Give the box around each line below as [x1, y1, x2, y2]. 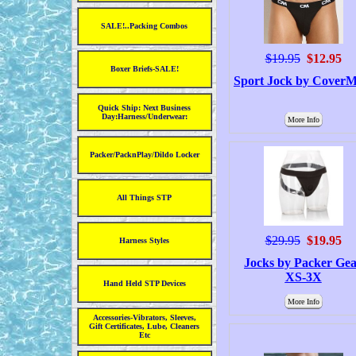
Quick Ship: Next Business [98, 103, 191, 112]
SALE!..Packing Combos [101, 21, 188, 30]
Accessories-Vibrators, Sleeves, [92, 313, 196, 322]
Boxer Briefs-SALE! [110, 64, 179, 73]
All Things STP [117, 193, 172, 202]
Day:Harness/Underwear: [101, 112, 188, 121]
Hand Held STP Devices [103, 279, 186, 288]
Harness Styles [119, 236, 169, 245]
